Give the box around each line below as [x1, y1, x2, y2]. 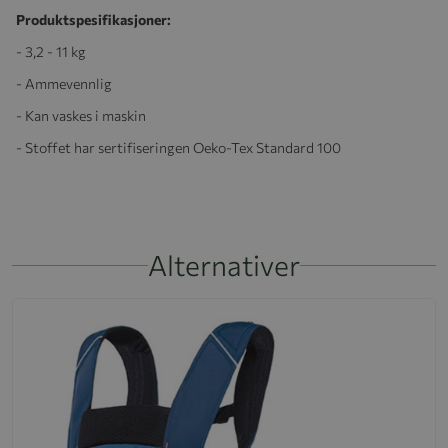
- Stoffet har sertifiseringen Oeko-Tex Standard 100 [16, 138, 341, 156]
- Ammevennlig [16, 74, 118, 92]
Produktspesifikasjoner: [16, 10, 171, 28]
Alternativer [148, 247, 300, 282]
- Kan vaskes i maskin [16, 106, 149, 124]
